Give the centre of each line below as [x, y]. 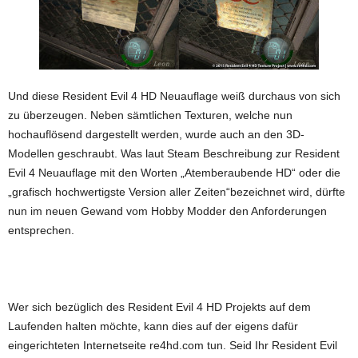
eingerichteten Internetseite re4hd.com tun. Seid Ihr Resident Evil [173, 345]
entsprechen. [41, 230]
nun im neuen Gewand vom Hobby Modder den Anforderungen [167, 211]
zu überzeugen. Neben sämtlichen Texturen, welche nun [150, 115]
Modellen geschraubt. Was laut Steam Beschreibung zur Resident [174, 153]
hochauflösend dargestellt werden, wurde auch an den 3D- [156, 134]
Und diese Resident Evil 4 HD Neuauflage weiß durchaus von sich [174, 95]
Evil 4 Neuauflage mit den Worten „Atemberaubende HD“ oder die [174, 172]
